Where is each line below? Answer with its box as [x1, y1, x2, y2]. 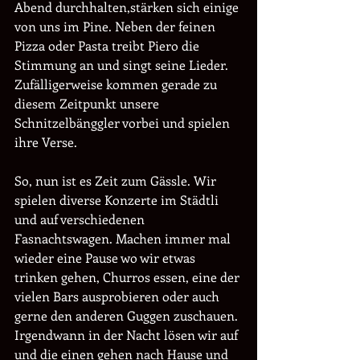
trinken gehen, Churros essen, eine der [14, 268, 243, 285]
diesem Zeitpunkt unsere [14, 95, 162, 112]
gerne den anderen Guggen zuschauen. [14, 307, 241, 324]
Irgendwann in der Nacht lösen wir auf [14, 326, 241, 343]
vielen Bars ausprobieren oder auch [14, 288, 223, 305]
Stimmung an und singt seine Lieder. [14, 56, 231, 73]
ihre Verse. [14, 133, 77, 150]
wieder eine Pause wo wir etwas [14, 249, 198, 266]
